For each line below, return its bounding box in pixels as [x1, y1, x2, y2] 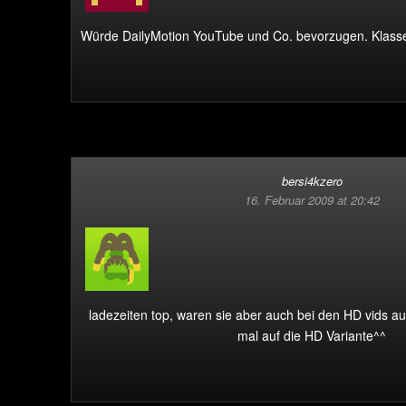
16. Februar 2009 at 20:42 [244, 191, 380, 208]
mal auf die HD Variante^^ [237, 326, 386, 344]
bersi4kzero [281, 172, 343, 189]
